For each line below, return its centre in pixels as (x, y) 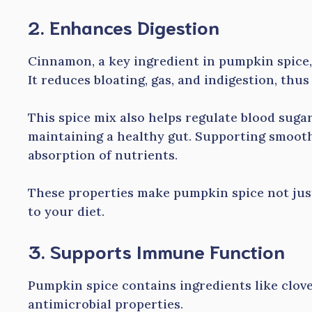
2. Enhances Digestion (124, 26)
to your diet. (66, 212)
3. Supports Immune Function (156, 251)
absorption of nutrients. (103, 155)
